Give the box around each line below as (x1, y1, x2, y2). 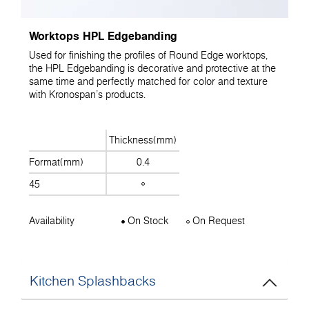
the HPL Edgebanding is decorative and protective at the (29, 61, 276, 75)
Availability (29, 214, 74, 228)
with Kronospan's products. (29, 87, 146, 101)
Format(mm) (29, 155, 83, 170)
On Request (190, 214, 246, 228)
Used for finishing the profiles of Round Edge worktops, (29, 48, 268, 62)
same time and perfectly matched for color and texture (29, 74, 268, 88)
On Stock (125, 214, 169, 228)
